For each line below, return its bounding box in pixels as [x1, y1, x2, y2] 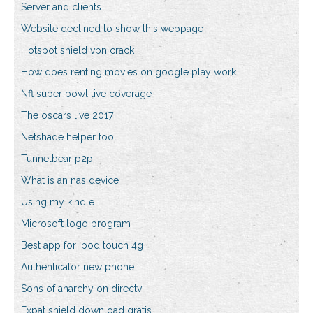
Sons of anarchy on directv [21, 283, 142, 295]
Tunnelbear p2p [21, 153, 93, 165]
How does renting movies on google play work [21, 66, 236, 78]
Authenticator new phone [21, 261, 134, 273]
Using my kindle [21, 196, 94, 208]
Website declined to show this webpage [21, 23, 203, 35]
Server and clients [21, 1, 101, 13]
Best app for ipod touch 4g [21, 240, 143, 252]
